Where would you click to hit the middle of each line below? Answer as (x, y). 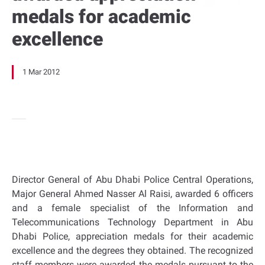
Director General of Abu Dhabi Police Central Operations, (132, 180)
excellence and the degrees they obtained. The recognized (132, 251)
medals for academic (101, 17)
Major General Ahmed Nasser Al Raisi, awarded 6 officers (132, 194)
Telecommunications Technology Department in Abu (132, 222)
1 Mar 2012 (41, 72)
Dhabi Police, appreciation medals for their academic (132, 236)
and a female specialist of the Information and (132, 208)
